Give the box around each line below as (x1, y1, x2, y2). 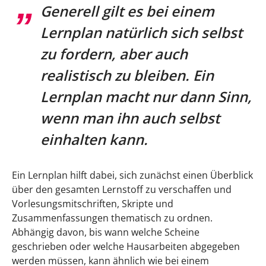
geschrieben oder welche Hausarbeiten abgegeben (12, 239, 240, 253)
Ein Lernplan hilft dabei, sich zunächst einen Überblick (12, 168, 253, 182)
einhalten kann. (40, 129, 148, 149)
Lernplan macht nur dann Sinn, (40, 86, 252, 106)
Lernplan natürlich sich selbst (40, 22, 242, 42)
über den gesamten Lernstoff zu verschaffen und (12, 182, 232, 196)
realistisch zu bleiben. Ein (40, 65, 214, 85)
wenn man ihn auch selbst (40, 107, 220, 128)
